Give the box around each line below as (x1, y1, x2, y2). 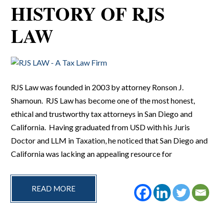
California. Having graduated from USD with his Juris (11, 122, 190, 132)
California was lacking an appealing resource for (11, 149, 173, 158)
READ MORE (32, 184, 76, 193)
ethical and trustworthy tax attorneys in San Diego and (11, 109, 193, 118)
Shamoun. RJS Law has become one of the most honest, (11, 96, 195, 105)
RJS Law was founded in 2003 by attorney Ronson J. (11, 82, 184, 92)
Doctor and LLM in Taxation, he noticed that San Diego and (11, 136, 208, 145)
